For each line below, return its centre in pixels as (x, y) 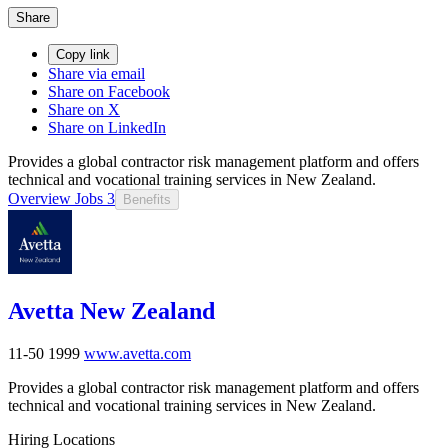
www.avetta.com (137, 353)
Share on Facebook (109, 91)
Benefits (147, 199)
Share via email (96, 73)
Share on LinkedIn (107, 127)
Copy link (83, 54)
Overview (39, 198)
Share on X (84, 109)
